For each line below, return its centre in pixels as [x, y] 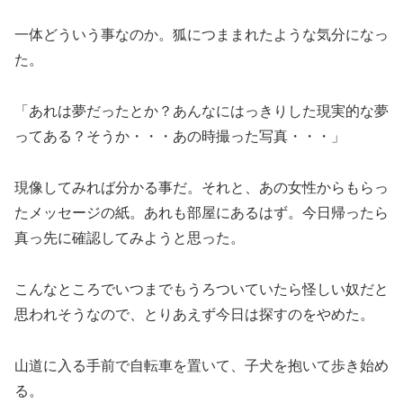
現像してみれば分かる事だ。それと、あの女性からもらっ [201, 187]
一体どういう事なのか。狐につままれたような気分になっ [201, 35]
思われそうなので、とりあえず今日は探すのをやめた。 [194, 314]
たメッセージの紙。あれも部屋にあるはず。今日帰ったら [201, 212]
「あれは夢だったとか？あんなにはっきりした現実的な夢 [201, 112]
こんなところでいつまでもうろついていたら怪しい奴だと [201, 289]
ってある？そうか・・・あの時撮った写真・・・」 [180, 137]
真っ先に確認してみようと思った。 [130, 237]
